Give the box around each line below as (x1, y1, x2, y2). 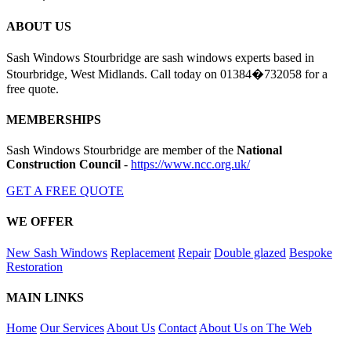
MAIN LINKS (6, 290, 84, 304)
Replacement (110, 245, 175, 259)
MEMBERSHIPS (6, 112, 101, 126)
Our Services (40, 321, 104, 335)
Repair (178, 245, 211, 259)
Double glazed (214, 245, 286, 259)
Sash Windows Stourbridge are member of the (6, 143, 237, 157)
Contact (158, 321, 197, 335)
